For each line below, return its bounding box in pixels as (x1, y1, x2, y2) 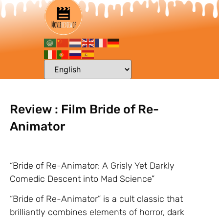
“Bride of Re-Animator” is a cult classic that (10, 194, 183, 205)
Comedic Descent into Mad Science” (10, 174, 154, 184)
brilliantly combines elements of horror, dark (10, 207, 184, 218)
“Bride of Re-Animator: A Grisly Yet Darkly (10, 160, 175, 171)
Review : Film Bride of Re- (10, 102, 159, 116)
